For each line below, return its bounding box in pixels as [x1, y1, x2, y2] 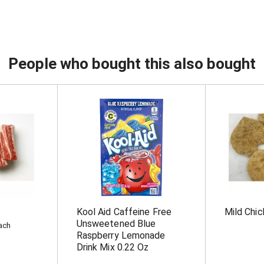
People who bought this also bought [8, 55, 256, 72]
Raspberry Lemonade [76, 230, 166, 241]
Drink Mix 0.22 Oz [76, 242, 149, 253]
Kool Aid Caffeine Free [76, 206, 171, 217]
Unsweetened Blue [76, 218, 156, 229]
